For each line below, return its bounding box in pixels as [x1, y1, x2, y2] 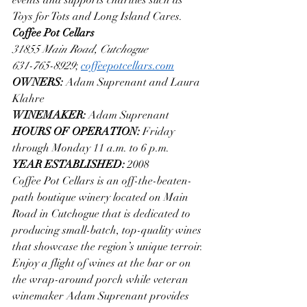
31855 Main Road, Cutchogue [12, 42, 148, 56]
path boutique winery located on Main [12, 190, 191, 204]
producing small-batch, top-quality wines [12, 223, 204, 237]
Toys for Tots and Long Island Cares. [12, 9, 182, 23]
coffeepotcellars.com [81, 58, 174, 73]
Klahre [12, 91, 45, 106]
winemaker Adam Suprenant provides [12, 288, 192, 303]
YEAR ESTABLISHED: [12, 157, 127, 171]
